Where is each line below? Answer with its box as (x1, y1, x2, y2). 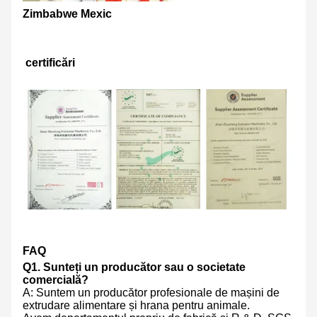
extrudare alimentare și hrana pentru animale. (23, 299, 250, 312)
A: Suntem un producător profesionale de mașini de (23, 287, 279, 299)
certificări (25, 56, 75, 69)
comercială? (23, 274, 88, 287)
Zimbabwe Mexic (23, 7, 112, 20)
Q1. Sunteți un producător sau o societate (23, 261, 246, 274)
